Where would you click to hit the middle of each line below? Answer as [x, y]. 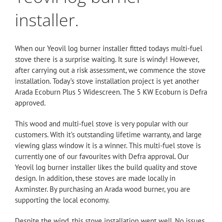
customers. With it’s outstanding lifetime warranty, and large [108, 134]
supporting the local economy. [62, 200]
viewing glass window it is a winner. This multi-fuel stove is [108, 145]
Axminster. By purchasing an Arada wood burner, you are [103, 189]
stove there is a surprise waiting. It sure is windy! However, [107, 59]
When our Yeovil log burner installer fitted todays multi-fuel [109, 48]
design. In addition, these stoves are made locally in [95, 178]
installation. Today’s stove [55, 81]
